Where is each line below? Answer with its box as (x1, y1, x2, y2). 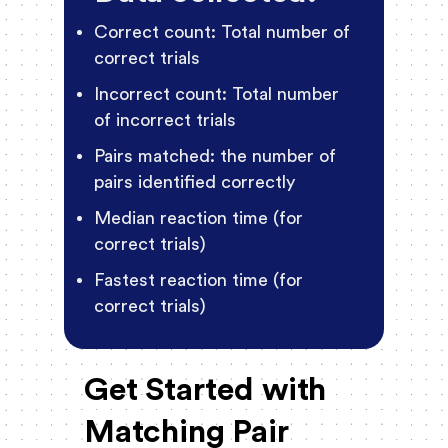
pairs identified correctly (94, 173, 295, 192)
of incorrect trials (94, 111, 241, 130)
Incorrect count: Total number (94, 85, 339, 104)
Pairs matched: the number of (94, 147, 336, 166)
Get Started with (84, 374, 326, 407)
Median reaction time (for (94, 209, 303, 228)
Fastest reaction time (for (94, 271, 303, 290)
